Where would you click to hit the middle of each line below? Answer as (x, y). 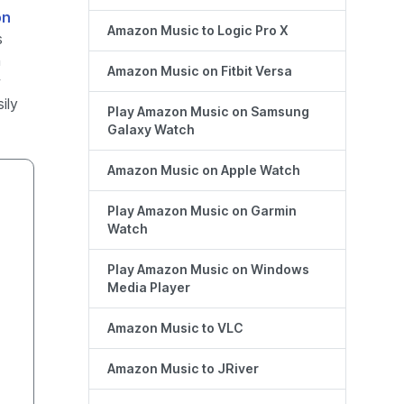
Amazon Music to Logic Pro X (198, 31)
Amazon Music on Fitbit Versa (200, 72)
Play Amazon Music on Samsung (208, 112)
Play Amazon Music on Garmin (202, 211)
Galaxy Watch (151, 130)
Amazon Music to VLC (175, 329)
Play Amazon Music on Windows (208, 270)
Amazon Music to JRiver (183, 369)
